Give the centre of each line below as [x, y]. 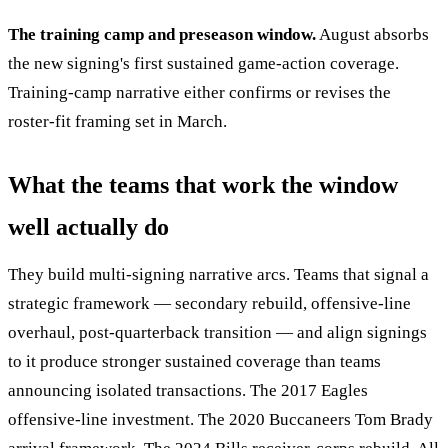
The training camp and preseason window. [162, 35]
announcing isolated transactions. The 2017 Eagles [188, 391]
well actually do [88, 227]
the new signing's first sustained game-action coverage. [203, 64]
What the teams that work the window [203, 185]
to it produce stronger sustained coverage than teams [194, 362]
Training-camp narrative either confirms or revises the [199, 93]
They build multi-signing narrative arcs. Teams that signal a [218, 275]
